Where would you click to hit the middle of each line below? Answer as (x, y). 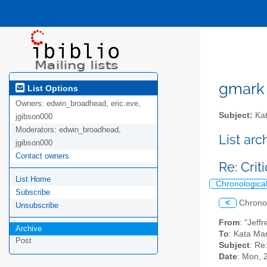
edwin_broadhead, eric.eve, (94, 104)
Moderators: (37, 130)
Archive (29, 229)
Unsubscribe (37, 206)
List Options (52, 88)
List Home (33, 179)
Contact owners (42, 156)
